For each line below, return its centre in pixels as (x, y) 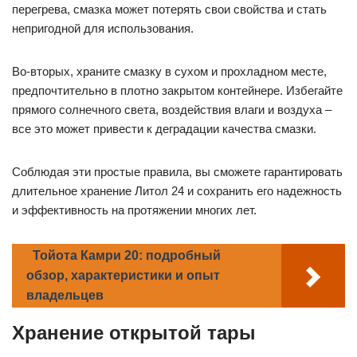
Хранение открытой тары (134, 333)
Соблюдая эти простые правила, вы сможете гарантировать (177, 172)
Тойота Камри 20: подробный (127, 256)
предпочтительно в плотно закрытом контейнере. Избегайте (177, 91)
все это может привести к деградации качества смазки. (164, 129)
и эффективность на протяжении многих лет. (134, 210)
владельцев (65, 296)
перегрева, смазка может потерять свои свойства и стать (169, 10)
